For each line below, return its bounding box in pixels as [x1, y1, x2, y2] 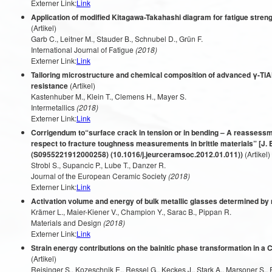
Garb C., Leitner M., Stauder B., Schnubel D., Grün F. [30, 33, 203, 44]
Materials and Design [30, 217, 101, 228]
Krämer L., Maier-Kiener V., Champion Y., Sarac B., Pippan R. [30, 206, 231, 217]
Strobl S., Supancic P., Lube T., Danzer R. [30, 160, 166, 170]
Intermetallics [30, 102, 75, 112]
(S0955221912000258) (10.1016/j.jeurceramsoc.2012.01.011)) [30, 149, 243, 160]
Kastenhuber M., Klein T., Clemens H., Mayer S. [30, 91, 186, 101]
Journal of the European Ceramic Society [30, 171, 166, 181]
